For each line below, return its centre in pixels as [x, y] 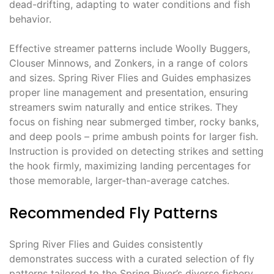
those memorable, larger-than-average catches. [119, 180]
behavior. [30, 19]
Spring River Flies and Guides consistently [106, 244]
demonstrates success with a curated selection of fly [132, 258]
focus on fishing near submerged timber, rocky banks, [134, 121]
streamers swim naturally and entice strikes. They [124, 107]
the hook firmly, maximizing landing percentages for [130, 165]
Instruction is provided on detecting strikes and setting [136, 151]
